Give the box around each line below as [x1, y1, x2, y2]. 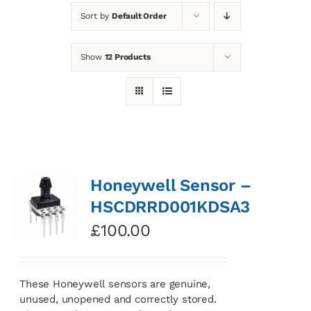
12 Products [104, 51, 151, 62]
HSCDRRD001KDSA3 [90, 196, 251, 217]
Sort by [80, 10, 112, 21]
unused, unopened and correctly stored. [19, 292, 217, 305]
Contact [15, 74, 53, 86]
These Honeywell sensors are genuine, [19, 277, 210, 290]
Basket [15, 120, 47, 132]
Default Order [111, 10, 167, 21]
